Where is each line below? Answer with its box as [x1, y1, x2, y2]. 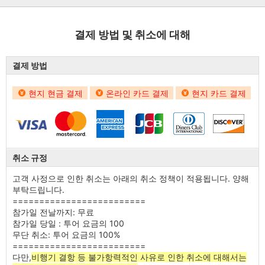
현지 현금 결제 [28, 88, 83, 98]
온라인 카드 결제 [106, 88, 169, 98]
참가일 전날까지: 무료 [12, 206, 94, 217]
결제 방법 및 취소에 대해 [75, 28, 190, 41]
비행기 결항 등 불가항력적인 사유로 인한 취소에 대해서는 [31, 251, 247, 262]
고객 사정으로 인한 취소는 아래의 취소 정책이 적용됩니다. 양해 [12, 173, 249, 183]
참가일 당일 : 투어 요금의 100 [12, 218, 124, 228]
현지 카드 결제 [192, 88, 246, 98]
